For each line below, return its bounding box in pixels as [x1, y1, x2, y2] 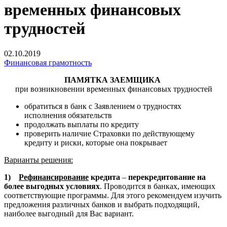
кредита [89, 172, 122, 181]
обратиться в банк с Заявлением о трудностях [24, 101, 181, 110]
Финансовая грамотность [4, 58, 92, 67]
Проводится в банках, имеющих [104, 181, 215, 191]
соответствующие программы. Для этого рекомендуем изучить [4, 191, 221, 200]
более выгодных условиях [4, 181, 100, 191]
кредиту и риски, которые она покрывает [24, 138, 167, 147]
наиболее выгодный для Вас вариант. [4, 209, 134, 218]
